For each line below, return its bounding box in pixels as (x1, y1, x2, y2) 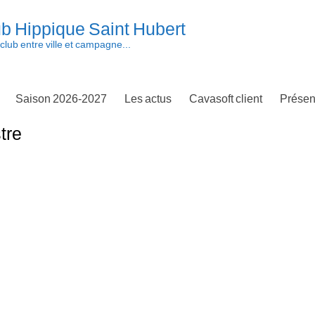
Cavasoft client (189, 94, 262, 105)
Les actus (124, 94, 172, 105)
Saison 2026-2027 (15, 94, 107, 105)
